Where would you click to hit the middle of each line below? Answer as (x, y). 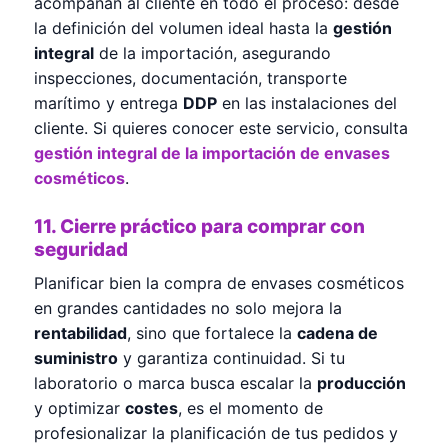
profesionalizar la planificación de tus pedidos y (216, 432)
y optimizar (79, 407)
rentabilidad (80, 332)
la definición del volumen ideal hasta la (183, 27)
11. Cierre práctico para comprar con (199, 226)
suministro (76, 357)
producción (361, 382)
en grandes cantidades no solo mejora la (188, 307)
